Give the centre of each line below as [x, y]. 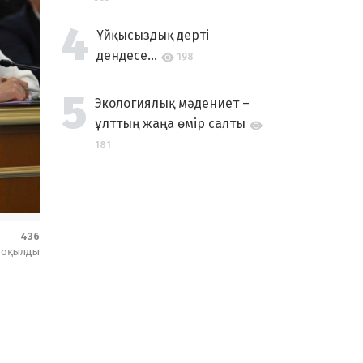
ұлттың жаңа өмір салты [170, 124]
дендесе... [127, 56]
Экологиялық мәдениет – [172, 103]
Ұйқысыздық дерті [153, 35]
